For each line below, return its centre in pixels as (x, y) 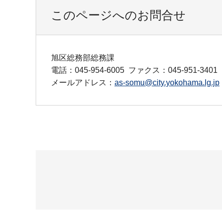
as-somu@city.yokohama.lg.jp (167, 82)
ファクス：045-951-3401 (173, 70)
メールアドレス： (83, 82)
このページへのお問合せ (118, 15)
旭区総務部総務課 (83, 57)
